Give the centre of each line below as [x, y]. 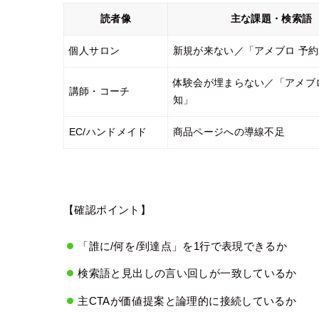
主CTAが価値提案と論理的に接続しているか [187, 300]
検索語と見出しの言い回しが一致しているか [187, 273]
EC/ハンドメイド [108, 132]
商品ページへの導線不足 [229, 132]
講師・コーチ [99, 92]
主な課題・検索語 [271, 19]
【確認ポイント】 [107, 209]
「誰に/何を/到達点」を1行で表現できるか [183, 246]
